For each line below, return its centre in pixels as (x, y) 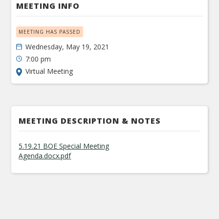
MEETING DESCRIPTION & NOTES (90, 121)
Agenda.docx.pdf (45, 156)
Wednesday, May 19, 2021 (67, 47)
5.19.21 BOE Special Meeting (64, 146)
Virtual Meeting (49, 71)
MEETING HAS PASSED (50, 32)
